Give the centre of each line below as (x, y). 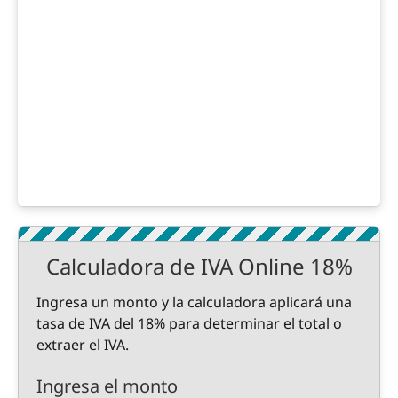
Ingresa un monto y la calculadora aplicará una (194, 302)
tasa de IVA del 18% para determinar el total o (189, 323)
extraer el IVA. (83, 345)
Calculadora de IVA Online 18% (199, 266)
